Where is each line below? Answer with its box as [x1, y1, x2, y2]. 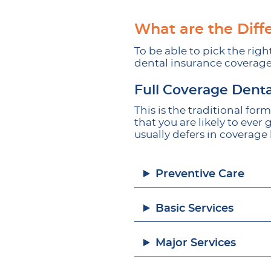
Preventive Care [155, 169, 244, 180]
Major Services [155, 238, 236, 249]
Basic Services [155, 203, 233, 214]
